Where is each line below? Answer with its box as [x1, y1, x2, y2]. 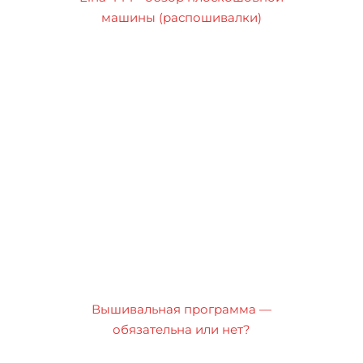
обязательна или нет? [113, 322, 250, 338]
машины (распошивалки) [101, 10, 262, 26]
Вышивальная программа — [92, 301, 271, 318]
